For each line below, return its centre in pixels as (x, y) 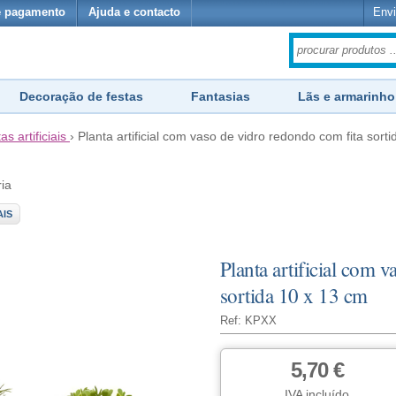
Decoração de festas (81, 96)
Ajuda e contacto (134, 12)
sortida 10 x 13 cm (293, 295)
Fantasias (221, 96)
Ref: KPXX (248, 321)
